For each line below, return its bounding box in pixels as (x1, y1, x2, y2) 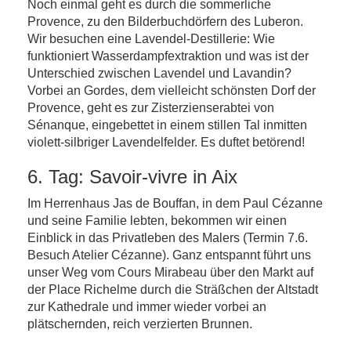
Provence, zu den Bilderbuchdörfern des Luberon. (27, 15, 303, 28)
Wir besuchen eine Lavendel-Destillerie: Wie (27, 32, 275, 45)
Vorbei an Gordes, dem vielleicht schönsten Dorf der (27, 84, 316, 97)
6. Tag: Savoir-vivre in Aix (27, 166, 237, 187)
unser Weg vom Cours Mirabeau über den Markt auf (27, 266, 313, 279)
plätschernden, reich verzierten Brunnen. (27, 317, 252, 331)
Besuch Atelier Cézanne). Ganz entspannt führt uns (27, 248, 311, 262)
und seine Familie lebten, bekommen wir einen (27, 214, 287, 227)
